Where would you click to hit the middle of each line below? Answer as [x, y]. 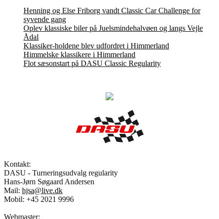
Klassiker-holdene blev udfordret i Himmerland [96, 45]
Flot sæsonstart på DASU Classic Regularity [92, 63]
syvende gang [45, 19]
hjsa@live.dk [42, 190]
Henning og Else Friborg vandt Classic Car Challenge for [112, 10]
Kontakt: [17, 164]
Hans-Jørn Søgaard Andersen [49, 181]
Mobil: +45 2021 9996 [39, 199]
